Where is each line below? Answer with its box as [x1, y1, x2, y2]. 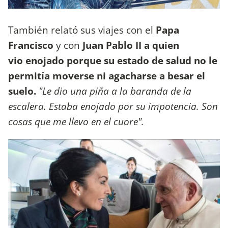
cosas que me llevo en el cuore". [8, 115, 144, 129]
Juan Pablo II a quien [80, 38, 179, 52]
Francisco [8, 38, 56, 52]
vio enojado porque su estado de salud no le [8, 53, 217, 68]
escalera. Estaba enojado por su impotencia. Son [8, 99, 218, 113]
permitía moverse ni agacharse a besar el [8, 69, 205, 83]
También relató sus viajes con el [8, 23, 153, 37]
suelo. [8, 84, 36, 98]
